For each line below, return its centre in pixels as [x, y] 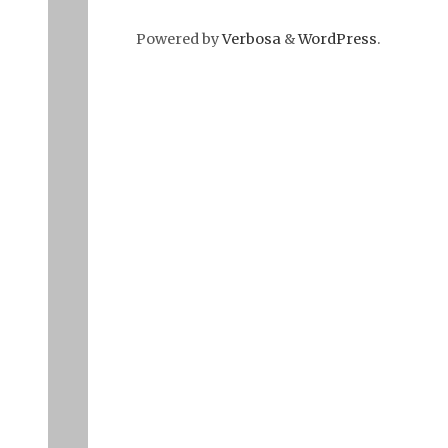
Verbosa [250, 38]
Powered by [177, 38]
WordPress [337, 38]
